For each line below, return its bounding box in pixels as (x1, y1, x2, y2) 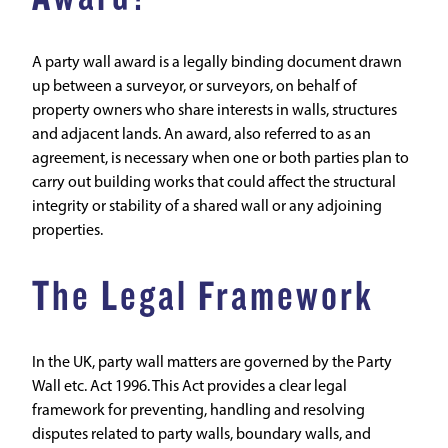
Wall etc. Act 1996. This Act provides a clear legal (32, 379, 347, 395)
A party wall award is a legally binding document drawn (32, 55, 402, 71)
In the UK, (32, 355, 98, 371)
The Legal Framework (32, 272, 374, 321)
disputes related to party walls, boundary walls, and (32, 427, 371, 443)
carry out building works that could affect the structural (32, 175, 396, 191)
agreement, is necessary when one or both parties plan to (32, 151, 409, 167)
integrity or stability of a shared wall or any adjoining (32, 199, 382, 215)
